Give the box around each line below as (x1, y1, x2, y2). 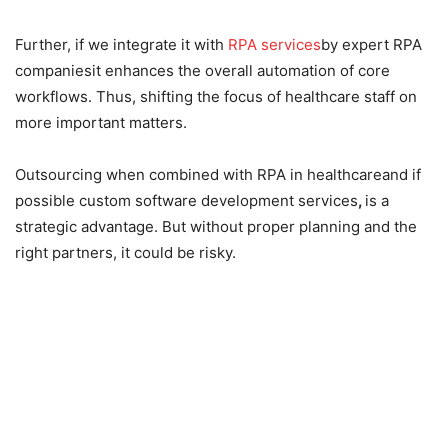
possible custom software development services (15, 190, 358, 210)
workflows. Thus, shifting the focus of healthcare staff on (15, 86, 417, 106)
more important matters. (15, 112, 187, 132)
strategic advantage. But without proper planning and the (15, 216, 417, 236)
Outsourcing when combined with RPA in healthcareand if (15, 164, 421, 184)
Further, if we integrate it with (15, 34, 228, 54)
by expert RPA (321, 34, 422, 54)
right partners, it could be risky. (15, 242, 236, 262)
